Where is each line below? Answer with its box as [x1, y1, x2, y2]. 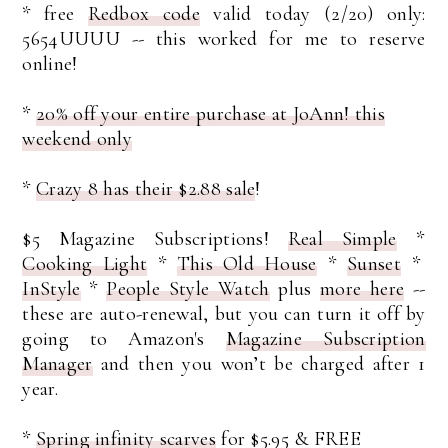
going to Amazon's [22, 327, 226, 352]
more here [320, 277, 405, 302]
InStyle [22, 277, 81, 302]
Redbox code [87, 2, 200, 27]
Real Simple [287, 227, 397, 252]
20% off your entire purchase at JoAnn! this [36, 102, 385, 127]
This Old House [176, 252, 317, 277]
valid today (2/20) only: [199, 2, 426, 27]
